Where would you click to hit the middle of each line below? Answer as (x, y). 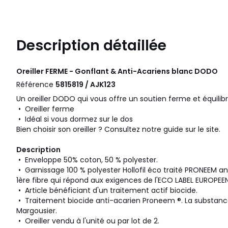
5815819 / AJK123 (85, 85)
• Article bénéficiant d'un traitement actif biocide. (107, 191)
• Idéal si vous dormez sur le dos (76, 119)
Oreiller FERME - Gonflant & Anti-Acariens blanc (105, 72)
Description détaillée (91, 46)
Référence (36, 85)
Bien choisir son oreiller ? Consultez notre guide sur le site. (119, 130)
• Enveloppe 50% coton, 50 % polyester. (87, 160)
